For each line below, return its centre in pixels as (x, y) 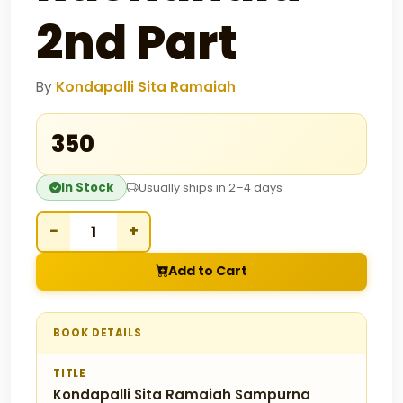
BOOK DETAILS (98, 332)
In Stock (87, 187)
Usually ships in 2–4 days (210, 187)
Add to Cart (208, 271)
